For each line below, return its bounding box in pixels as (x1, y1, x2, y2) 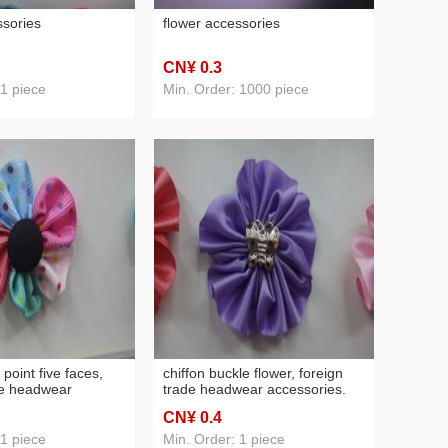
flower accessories (163, 15, 280, 31)
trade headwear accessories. (163, 381, 346, 397)
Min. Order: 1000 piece (163, 81, 309, 97)
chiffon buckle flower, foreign (163, 365, 343, 381)
